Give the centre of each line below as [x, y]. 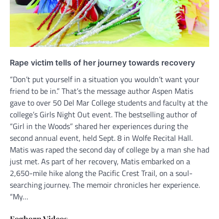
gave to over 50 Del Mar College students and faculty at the [109, 103]
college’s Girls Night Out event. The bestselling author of [103, 114]
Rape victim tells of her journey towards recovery [102, 63]
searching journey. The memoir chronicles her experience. [105, 185]
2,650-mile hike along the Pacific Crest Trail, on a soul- [101, 173]
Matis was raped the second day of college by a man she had [109, 150]
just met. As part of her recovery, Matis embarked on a [100, 161]
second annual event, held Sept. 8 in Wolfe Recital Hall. [101, 138]
